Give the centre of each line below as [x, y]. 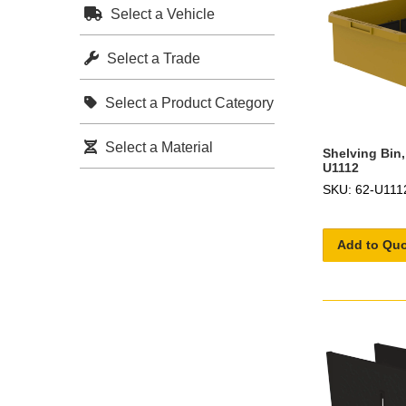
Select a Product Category [188, 102]
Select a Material [157, 147]
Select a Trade [152, 58]
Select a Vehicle [161, 14]
